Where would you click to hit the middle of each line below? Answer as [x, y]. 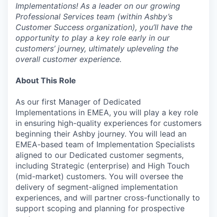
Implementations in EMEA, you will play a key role [107, 112]
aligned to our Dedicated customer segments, [100, 155]
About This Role [46, 80]
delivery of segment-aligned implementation [97, 187]
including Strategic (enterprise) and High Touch [102, 166]
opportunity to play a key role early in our [93, 38]
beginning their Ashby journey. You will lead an [101, 134]
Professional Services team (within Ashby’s [94, 16]
